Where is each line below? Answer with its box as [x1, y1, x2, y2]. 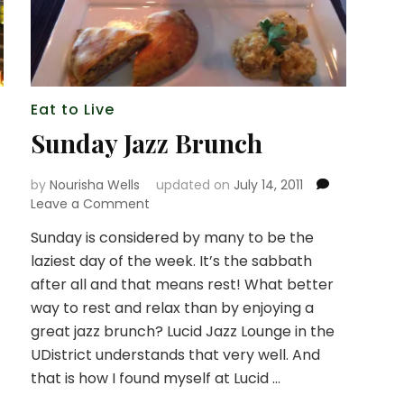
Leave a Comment [30, 194, 150, 213]
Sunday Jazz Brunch [30, 125, 262, 160]
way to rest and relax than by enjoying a [30, 297, 314, 318]
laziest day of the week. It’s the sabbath [30, 250, 312, 271]
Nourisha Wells [49, 175, 140, 194]
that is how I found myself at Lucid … [30, 367, 280, 389]
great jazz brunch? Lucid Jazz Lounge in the [30, 320, 335, 342]
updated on [155, 175, 234, 194]
